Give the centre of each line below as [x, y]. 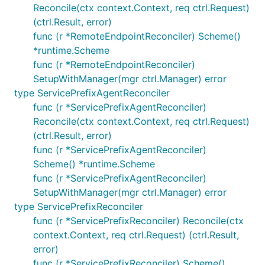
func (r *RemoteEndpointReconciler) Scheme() [137, 36]
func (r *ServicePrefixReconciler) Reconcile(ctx [138, 221]
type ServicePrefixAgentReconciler [92, 93]
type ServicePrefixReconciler [79, 206]
